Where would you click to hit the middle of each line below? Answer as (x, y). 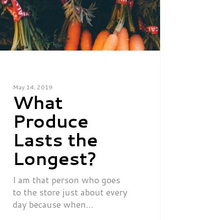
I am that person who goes (66, 179)
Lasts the (55, 139)
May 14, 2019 (32, 87)
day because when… (53, 204)
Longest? (55, 158)
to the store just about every (70, 192)
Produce (50, 121)
